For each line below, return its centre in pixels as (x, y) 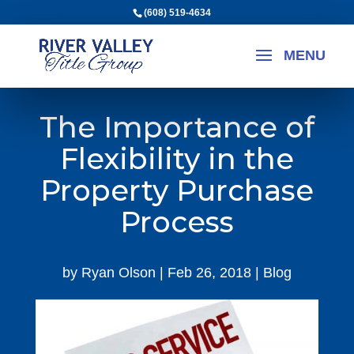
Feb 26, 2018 (209, 273)
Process (177, 222)
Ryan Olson (118, 273)
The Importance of (177, 127)
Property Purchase (177, 190)
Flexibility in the (177, 159)
